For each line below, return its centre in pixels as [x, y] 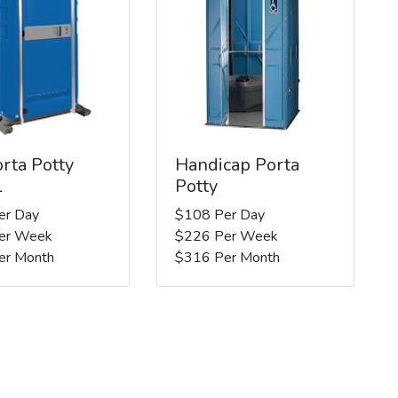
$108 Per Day [219, 215]
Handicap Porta [237, 164]
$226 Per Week [226, 236]
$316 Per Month [227, 257]
